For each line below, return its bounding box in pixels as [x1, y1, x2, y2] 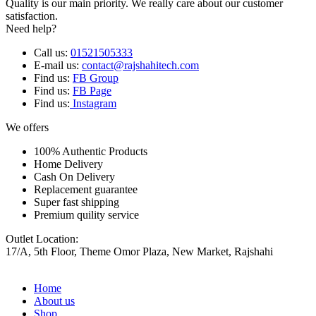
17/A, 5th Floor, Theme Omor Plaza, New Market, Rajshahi [6, 245, 273, 257]
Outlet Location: [6, 232, 78, 245]
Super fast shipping [34, 195, 119, 208]
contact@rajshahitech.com [82, 59, 199, 71]
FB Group [73, 71, 119, 84]
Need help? [6, 22, 56, 35]
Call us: [34, 46, 71, 59]
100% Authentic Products [34, 145, 147, 157]
